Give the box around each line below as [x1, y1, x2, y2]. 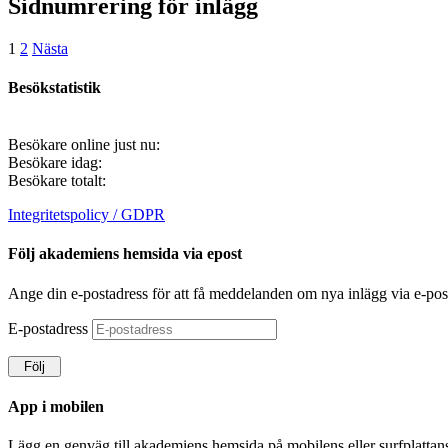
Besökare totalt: [8, 172, 106, 190]
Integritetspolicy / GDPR [8, 206, 165, 224]
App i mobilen [8, 397, 104, 415]
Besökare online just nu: [8, 136, 160, 154]
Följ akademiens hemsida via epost [8, 245, 242, 263]
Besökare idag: [8, 154, 102, 172]
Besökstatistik [8, 78, 101, 96]
